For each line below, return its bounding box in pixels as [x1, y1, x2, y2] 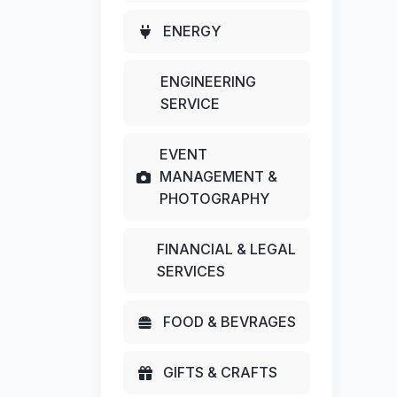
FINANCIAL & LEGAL [157, 240, 297, 259]
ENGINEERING [160, 73, 257, 91]
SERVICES [157, 262, 226, 281]
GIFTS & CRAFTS [163, 363, 277, 382]
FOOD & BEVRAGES [163, 313, 296, 331]
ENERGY [163, 22, 221, 41]
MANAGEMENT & [160, 167, 277, 186]
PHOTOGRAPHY [160, 190, 269, 208]
